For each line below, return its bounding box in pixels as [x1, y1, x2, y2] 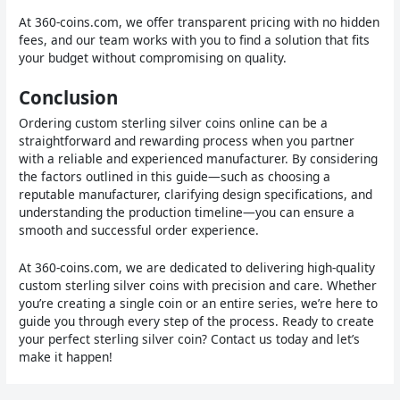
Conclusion [19, 84, 119, 110]
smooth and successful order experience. [19, 221, 260, 238]
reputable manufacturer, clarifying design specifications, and [19, 185, 373, 203]
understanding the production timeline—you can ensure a [19, 203, 355, 221]
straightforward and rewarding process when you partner [19, 131, 355, 149]
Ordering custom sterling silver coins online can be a [19, 113, 329, 131]
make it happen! [19, 347, 113, 365]
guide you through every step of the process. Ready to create [19, 312, 375, 329]
